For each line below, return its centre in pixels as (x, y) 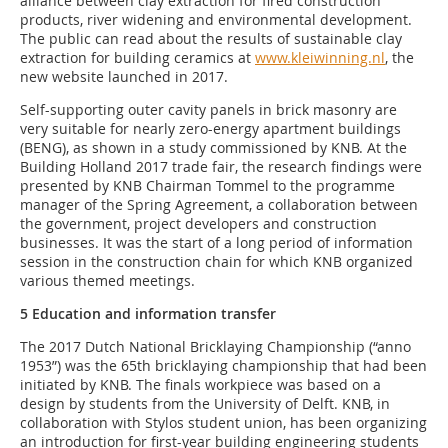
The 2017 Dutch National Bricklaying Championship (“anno (215, 347)
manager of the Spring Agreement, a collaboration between (219, 205)
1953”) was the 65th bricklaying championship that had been (223, 366)
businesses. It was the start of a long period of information (216, 243)
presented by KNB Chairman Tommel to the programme (207, 186)
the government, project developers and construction (198, 224)
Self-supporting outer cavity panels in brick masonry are (208, 110)
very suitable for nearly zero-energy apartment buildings (210, 129)
